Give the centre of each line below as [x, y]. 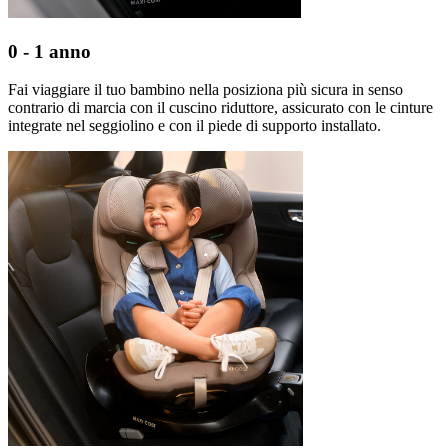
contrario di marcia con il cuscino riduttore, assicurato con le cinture [220, 108]
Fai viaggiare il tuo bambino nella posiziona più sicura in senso [205, 90]
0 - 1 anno [49, 51]
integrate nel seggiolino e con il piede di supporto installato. [194, 126]
